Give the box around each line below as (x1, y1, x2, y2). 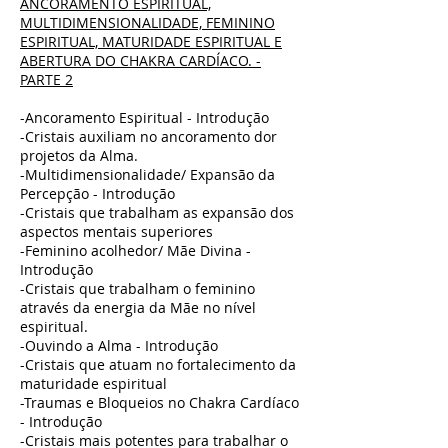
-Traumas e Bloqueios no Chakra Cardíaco (20, 393, 299, 412)
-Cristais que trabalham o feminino (20, 279, 255, 298)
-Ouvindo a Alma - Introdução (20, 336, 218, 355)
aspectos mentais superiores (20, 222, 213, 241)
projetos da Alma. (20, 146, 138, 165)
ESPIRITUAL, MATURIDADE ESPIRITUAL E (20, 32, 282, 51)
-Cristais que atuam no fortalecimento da (20, 355, 296, 374)
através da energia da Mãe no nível (20, 298, 256, 317)
